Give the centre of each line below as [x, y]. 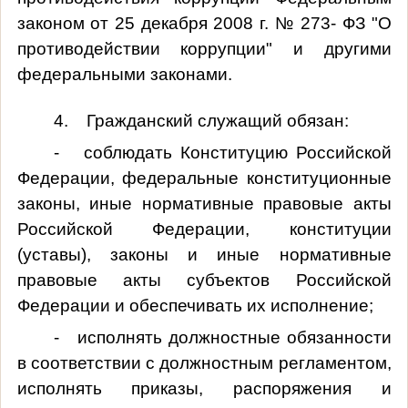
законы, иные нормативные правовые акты [204, 203]
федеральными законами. [124, 74]
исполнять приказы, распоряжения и [204, 388]
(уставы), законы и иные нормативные [204, 254]
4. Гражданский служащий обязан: [201, 120]
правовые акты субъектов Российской [204, 280]
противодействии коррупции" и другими [204, 48]
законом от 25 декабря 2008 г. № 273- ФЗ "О [204, 23]
